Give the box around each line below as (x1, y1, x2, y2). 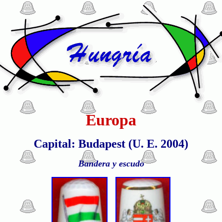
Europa (86, 111, 136, 129)
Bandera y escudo (78, 159, 144, 168)
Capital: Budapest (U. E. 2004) (34, 137, 188, 150)
